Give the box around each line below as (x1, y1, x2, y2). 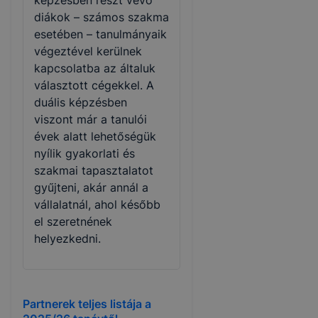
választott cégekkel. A (34, 77, 154, 92)
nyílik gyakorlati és (34, 146, 135, 160)
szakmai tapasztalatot (34, 163, 153, 177)
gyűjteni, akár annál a (34, 180, 148, 194)
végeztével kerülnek (34, 43, 142, 58)
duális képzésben (34, 94, 127, 109)
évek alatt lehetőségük (34, 128, 156, 143)
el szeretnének (34, 214, 112, 229)
